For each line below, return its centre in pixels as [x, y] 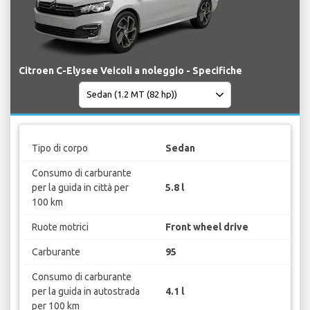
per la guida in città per [80, 188]
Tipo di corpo [60, 148]
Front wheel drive [207, 227]
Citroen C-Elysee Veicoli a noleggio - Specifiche [130, 70]
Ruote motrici [60, 227]
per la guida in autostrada [85, 292]
